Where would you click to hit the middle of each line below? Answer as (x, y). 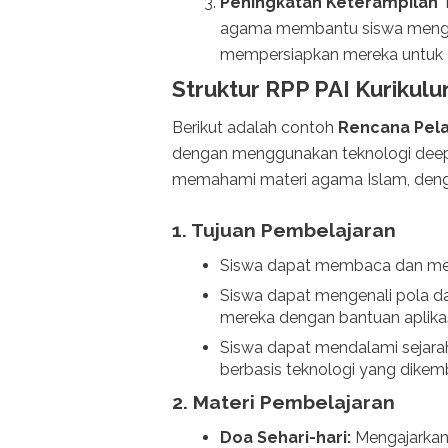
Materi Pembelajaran (294, 402)
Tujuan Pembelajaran (293, 230)
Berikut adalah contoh (255, 128)
